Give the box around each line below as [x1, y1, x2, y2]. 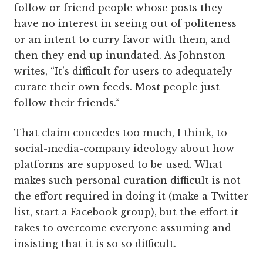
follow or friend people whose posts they [14, 2, 223, 14]
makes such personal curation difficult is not [14, 174, 241, 186]
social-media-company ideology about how [14, 143, 234, 154]
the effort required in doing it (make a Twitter [14, 190, 248, 202]
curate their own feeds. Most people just [14, 81, 220, 93]
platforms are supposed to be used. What [14, 159, 222, 170]
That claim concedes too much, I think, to [14, 127, 227, 139]
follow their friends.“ [14, 97, 119, 109]
